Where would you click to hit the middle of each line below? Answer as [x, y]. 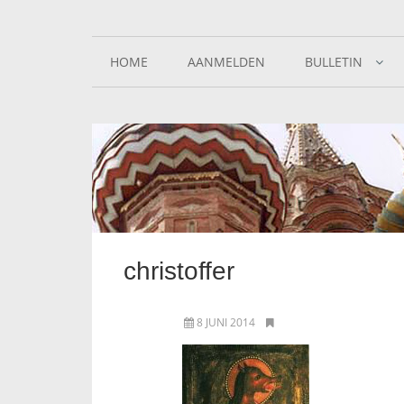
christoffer [179, 271]
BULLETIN [334, 62]
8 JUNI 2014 [226, 322]
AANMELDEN [226, 62]
